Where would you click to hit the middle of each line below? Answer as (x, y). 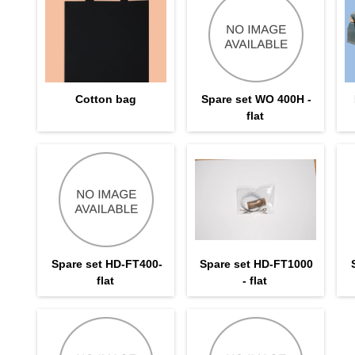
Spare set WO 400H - (257, 99)
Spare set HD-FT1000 (257, 263)
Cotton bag (106, 99)
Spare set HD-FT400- (107, 263)
